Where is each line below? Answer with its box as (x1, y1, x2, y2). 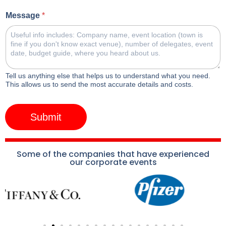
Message (6, 11, 42, 20)
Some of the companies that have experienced (17, 148, 209, 160)
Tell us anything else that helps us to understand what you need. (6, 71, 210, 80)
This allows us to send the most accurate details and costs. (6, 80, 193, 88)
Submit (30, 111, 62, 123)
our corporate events (69, 156, 157, 168)
